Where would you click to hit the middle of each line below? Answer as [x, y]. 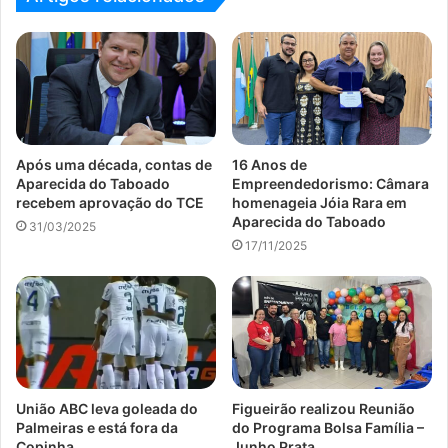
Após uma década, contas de [114, 165]
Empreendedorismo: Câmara [330, 184]
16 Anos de [269, 165]
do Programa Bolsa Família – [328, 427]
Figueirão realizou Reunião [323, 408]
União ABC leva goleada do [107, 408]
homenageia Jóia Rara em [319, 203]
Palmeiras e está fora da [97, 427]
